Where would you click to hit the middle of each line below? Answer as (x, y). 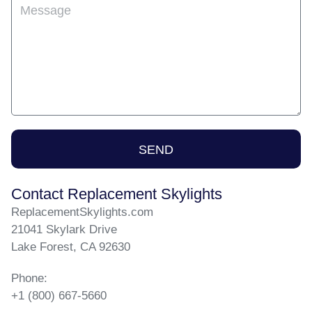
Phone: (29, 278)
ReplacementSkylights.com (82, 212)
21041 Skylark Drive (64, 229)
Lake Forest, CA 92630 (71, 247)
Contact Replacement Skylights (117, 194)
